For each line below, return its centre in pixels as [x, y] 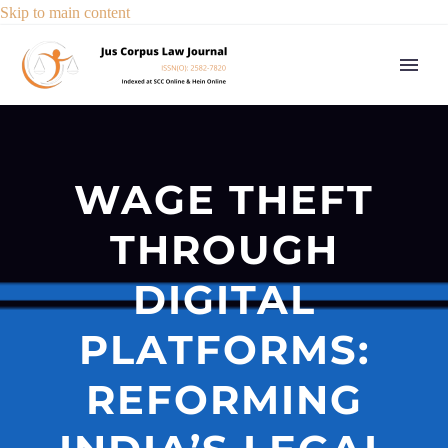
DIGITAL [224, 299]
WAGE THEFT [224, 199]
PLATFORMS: [224, 349]
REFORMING [224, 399]
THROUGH [224, 249]
